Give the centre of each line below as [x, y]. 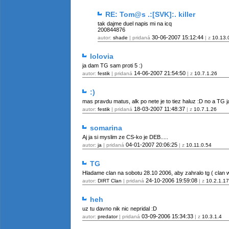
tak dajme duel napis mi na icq [135, 24]
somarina [105, 128]
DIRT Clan [110, 181]
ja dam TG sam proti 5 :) [112, 65]
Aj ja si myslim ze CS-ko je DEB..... [125, 137]
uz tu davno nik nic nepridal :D [120, 209]
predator [108, 216]
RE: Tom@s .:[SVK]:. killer [149, 14]
